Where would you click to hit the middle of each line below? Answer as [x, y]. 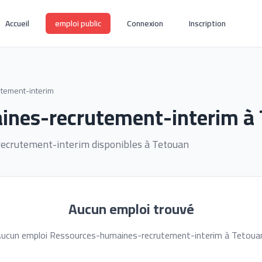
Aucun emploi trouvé [131, 209]
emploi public [78, 23]
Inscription [208, 23]
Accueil [18, 23]
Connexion [145, 23]
